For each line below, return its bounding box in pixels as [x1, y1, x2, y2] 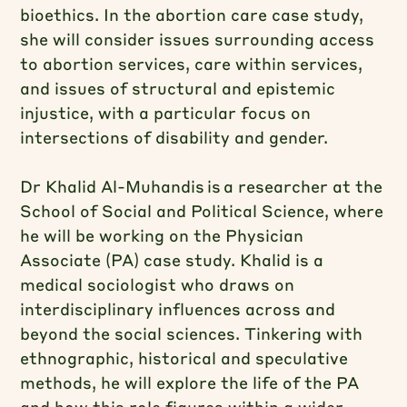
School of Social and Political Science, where [20, 200, 384, 221]
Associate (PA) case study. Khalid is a [20, 249, 324, 270]
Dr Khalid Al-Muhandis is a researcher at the [20, 175, 383, 196]
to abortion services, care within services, [20, 53, 363, 74]
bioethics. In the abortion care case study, [20, 4, 364, 25]
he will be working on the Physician [20, 224, 304, 245]
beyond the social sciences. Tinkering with [20, 323, 363, 343]
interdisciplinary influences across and [20, 298, 336, 319]
